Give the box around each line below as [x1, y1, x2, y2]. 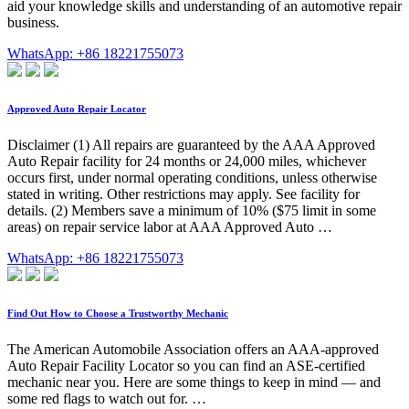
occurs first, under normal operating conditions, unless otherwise [7, 170, 377, 186]
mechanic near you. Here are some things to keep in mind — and [7, 374, 381, 391]
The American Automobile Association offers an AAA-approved [7, 341, 379, 358]
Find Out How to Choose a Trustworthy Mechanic [7, 308, 228, 320]
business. [7, 15, 59, 31]
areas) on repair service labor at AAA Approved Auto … [7, 219, 332, 236]
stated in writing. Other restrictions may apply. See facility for [7, 186, 360, 203]
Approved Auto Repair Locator [7, 103, 146, 115]
